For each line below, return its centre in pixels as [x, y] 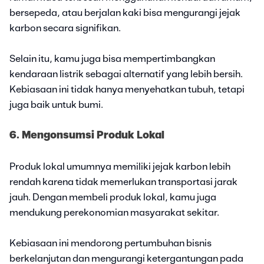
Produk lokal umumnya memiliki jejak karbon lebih [120, 166]
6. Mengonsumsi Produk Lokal [87, 135]
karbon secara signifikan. [65, 28]
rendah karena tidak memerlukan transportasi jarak [123, 182]
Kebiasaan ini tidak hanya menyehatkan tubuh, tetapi [127, 89]
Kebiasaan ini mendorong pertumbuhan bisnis [110, 243]
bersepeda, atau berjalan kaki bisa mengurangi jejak [125, 13]
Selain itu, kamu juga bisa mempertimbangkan [112, 59]
